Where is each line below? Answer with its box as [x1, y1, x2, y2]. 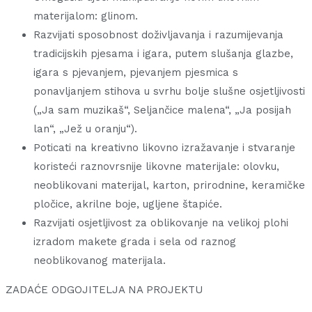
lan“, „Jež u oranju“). [33, 123, 137, 136]
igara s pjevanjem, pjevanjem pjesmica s [33, 66, 238, 79]
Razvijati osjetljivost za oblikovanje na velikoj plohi [33, 217, 288, 230]
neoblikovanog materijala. [33, 254, 166, 267]
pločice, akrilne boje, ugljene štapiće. [33, 198, 222, 211]
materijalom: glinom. [33, 10, 138, 23]
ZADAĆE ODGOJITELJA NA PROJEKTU [6, 283, 203, 297]
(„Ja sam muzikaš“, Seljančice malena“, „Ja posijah [33, 104, 291, 117]
